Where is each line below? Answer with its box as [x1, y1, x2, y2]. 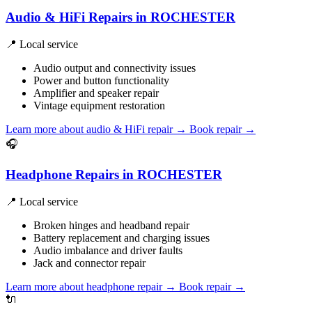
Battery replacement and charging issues [33, 232, 210, 244]
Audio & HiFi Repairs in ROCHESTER [6, 9, 235, 24]
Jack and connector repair [33, 257, 146, 270]
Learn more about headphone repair [6, 281, 165, 293]
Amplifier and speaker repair [33, 86, 159, 99]
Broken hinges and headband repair [33, 219, 189, 232]
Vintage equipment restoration [33, 99, 165, 111]
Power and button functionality [33, 74, 169, 86]
